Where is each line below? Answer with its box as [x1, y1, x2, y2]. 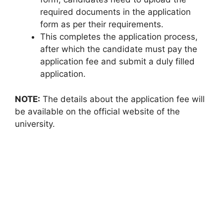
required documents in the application [40, 7, 191, 17]
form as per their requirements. [40, 19, 164, 29]
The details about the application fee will [40, 94, 205, 104]
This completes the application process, [40, 32, 198, 42]
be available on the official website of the [15, 106, 180, 116]
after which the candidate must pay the [40, 44, 197, 54]
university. [15, 118, 55, 129]
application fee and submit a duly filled [40, 56, 195, 66]
